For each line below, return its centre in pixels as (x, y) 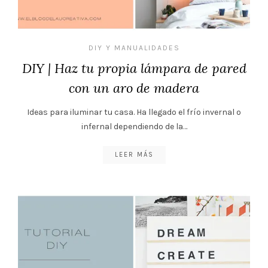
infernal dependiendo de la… (134, 126)
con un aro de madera (134, 88)
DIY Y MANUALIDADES (134, 48)
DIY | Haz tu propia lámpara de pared (134, 68)
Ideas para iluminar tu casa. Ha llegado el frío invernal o (134, 112)
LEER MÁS (134, 154)
